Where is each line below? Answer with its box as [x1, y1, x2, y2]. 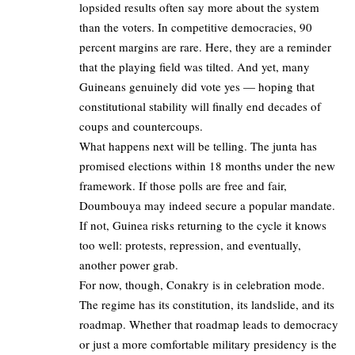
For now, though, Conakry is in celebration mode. [79, 277, 325, 293]
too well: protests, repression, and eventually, [79, 237, 301, 254]
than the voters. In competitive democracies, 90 [79, 19, 312, 36]
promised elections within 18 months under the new [79, 158, 335, 174]
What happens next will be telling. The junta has [79, 138, 317, 155]
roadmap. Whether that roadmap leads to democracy [79, 316, 338, 333]
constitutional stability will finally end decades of [79, 98, 321, 115]
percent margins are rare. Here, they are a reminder [79, 39, 331, 55]
